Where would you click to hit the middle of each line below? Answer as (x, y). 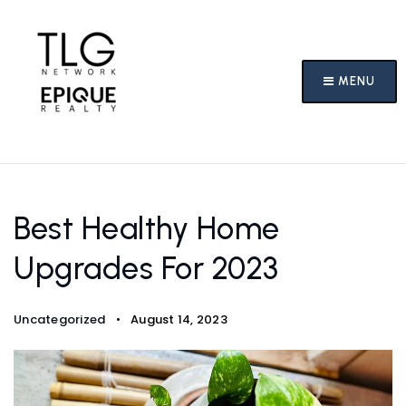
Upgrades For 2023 (146, 269)
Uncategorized (60, 319)
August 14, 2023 (177, 319)
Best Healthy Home (147, 229)
